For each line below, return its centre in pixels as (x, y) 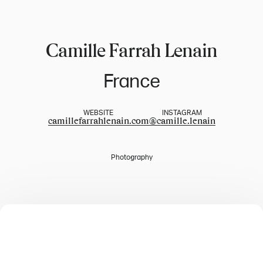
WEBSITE (98, 113)
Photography (131, 157)
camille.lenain (186, 121)
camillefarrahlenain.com (98, 121)
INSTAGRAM (182, 113)
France (131, 82)
